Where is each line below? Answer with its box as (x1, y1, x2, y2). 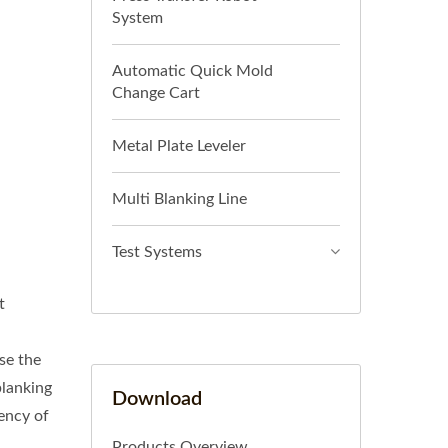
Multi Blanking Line (112, 191, 247, 207)
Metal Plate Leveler (112, 138, 246, 154)
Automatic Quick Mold (112, 63, 273, 79)
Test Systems (112, 244, 202, 260)
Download (112, 389, 202, 409)
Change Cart (112, 85, 200, 101)
